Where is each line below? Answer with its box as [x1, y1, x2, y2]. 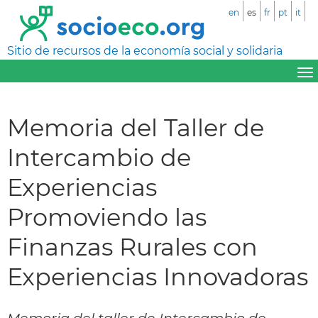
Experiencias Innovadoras [7, 261, 308, 291]
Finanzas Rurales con [7, 231, 258, 261]
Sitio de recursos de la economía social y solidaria [7, 44, 283, 57]
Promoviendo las [7, 202, 207, 231]
